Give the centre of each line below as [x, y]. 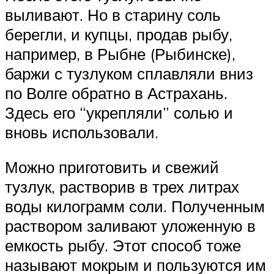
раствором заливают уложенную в [130, 226]
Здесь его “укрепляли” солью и [119, 112]
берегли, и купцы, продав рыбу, [119, 34]
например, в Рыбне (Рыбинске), [120, 54]
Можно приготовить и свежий [112, 167]
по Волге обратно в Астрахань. [116, 93]
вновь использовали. [82, 132]
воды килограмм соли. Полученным [135, 206]
